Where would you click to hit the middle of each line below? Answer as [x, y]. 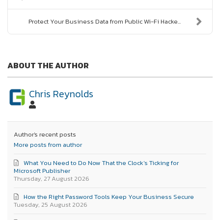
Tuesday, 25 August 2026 [51, 205]
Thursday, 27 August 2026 [52, 179]
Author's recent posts [45, 135]
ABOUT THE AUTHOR [48, 65]
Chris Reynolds [61, 94]
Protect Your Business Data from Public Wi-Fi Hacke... [104, 21]
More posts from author [48, 145]
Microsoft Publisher [42, 171]
